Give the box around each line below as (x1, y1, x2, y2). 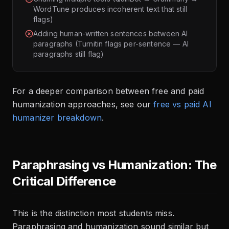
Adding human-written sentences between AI (33, 29, 188, 38)
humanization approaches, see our (12, 99, 151, 109)
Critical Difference (12, 174, 116, 189)
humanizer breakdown (12, 112, 102, 123)
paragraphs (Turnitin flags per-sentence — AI (33, 39, 189, 48)
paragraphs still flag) (33, 50, 104, 58)
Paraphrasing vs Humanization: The (12, 157, 217, 172)
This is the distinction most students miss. (12, 208, 174, 218)
